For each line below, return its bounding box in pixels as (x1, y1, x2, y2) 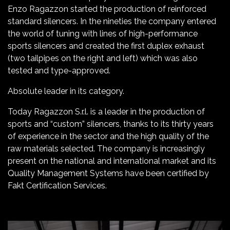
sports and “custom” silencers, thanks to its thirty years (8, 119, 214, 129)
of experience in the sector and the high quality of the (8, 131, 209, 142)
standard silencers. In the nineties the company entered (8, 16, 216, 27)
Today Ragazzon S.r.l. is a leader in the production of (8, 107, 205, 117)
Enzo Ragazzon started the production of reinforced (8, 4, 206, 14)
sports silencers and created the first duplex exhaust (8, 41, 204, 51)
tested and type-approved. (8, 66, 110, 76)
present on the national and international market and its (8, 156, 216, 166)
